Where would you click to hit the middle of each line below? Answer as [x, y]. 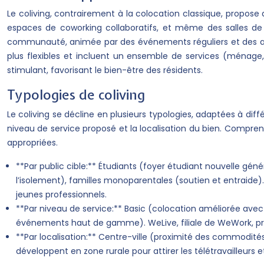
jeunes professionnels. [61, 194]
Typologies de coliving [76, 95]
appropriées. [32, 143]
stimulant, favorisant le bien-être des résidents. [105, 70]
